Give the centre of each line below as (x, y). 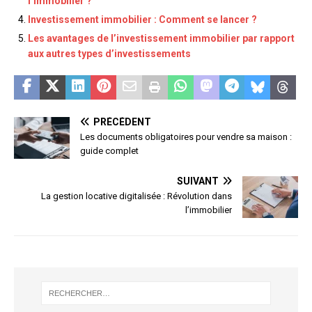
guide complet (109, 151)
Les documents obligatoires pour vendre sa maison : (186, 137)
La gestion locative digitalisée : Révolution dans (136, 196)
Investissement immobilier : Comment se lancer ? (142, 20)
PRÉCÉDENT (122, 122)
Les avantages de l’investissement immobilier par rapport (161, 39)
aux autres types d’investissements (109, 54)
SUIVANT (198, 181)
